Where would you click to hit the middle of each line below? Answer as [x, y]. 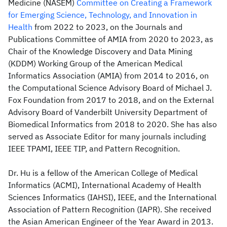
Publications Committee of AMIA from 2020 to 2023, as [111, 39]
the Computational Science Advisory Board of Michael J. [110, 88]
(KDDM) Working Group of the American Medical [95, 63]
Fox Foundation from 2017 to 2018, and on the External [111, 100]
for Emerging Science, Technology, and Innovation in [103, 15]
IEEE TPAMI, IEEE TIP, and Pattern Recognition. [94, 148]
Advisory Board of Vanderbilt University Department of [108, 112]
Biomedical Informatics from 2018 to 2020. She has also [112, 124]
